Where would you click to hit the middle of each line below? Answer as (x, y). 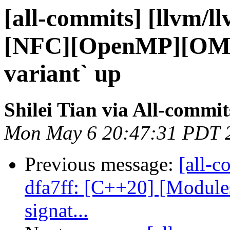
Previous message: (102, 164)
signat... (56, 210)
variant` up (63, 73)
